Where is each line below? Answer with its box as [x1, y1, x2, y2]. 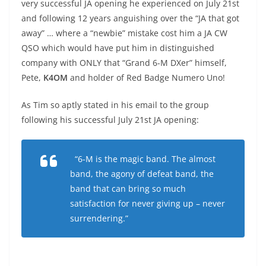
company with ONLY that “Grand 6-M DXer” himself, [21, 57, 227, 68]
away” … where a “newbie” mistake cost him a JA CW [21, 27, 227, 39]
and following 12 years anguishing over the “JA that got [21, 12, 239, 24]
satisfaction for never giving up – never [70, 198, 225, 209]
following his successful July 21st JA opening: [21, 114, 199, 125]
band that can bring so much [70, 183, 186, 194]
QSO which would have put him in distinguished [21, 42, 214, 53]
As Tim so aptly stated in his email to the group [21, 99, 209, 110]
